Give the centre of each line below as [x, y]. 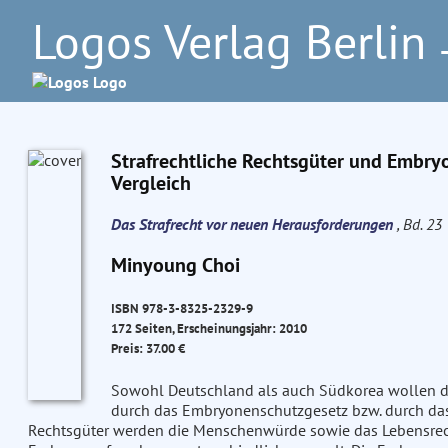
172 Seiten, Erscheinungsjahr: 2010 [208, 328]
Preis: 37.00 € [147, 348]
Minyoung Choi [175, 265]
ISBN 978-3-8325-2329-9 [181, 308]
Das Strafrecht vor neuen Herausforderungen [253, 224]
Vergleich [150, 183]
